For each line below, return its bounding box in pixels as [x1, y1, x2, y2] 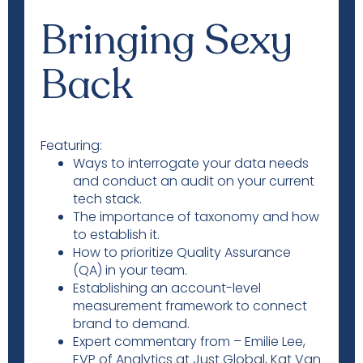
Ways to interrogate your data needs [73, 154, 309, 173]
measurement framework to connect [73, 297, 307, 315]
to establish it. [73, 225, 160, 244]
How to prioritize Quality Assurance [73, 243, 291, 262]
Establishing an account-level [73, 279, 261, 297]
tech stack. [73, 190, 142, 208]
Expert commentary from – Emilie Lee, [73, 332, 305, 351]
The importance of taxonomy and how [73, 207, 319, 226]
